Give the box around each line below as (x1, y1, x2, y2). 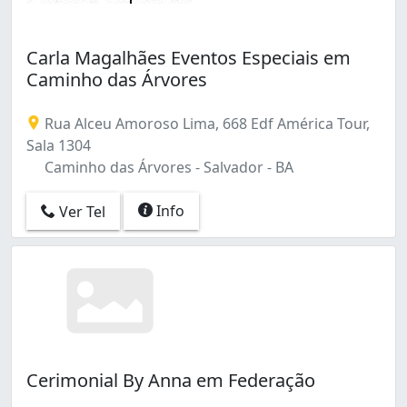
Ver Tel (55, 202, 105, 223)
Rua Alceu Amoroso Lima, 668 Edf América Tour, (41, 113, 370, 134)
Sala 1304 (26, 134, 91, 155)
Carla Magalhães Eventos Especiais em (26, 45, 351, 70)
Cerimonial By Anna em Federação (26, 367, 315, 392)
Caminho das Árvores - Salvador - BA (41, 156, 293, 177)
